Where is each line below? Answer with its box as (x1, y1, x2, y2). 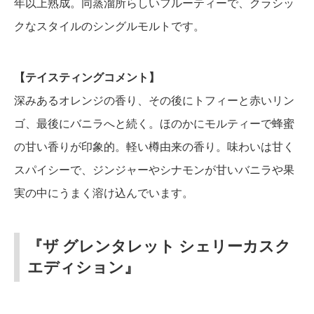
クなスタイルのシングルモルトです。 (14, 18, 205, 33)
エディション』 (27, 258, 139, 276)
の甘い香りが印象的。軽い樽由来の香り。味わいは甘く (14, 139, 294, 153)
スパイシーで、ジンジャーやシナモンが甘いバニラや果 (14, 162, 294, 177)
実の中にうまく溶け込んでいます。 (14, 185, 193, 200)
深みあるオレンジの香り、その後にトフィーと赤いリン (14, 93, 294, 107)
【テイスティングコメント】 (14, 69, 160, 84)
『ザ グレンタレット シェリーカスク (27, 237, 291, 255)
